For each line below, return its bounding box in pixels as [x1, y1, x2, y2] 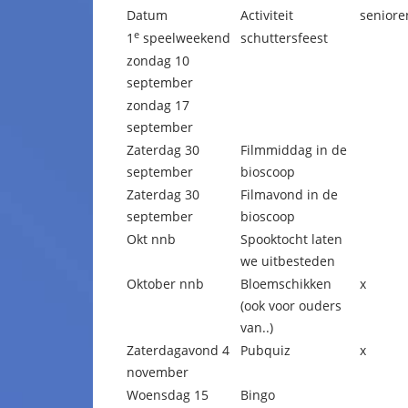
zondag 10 [127, 52, 189, 69]
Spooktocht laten [240, 230, 342, 248]
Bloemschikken [240, 275, 331, 292]
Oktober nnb [127, 275, 204, 292]
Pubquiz [240, 342, 291, 359]
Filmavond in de [240, 186, 338, 203]
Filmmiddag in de [240, 141, 347, 158]
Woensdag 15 [127, 386, 209, 403]
